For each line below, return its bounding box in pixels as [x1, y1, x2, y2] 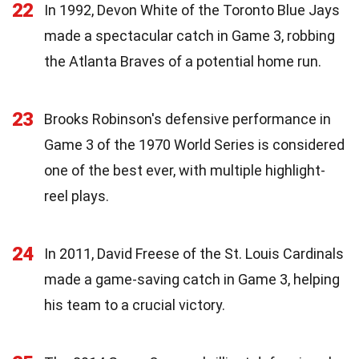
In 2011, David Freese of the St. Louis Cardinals [44, 244, 344, 262]
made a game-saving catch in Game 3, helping [44, 270, 340, 288]
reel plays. [44, 187, 109, 204]
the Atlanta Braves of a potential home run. [44, 52, 321, 70]
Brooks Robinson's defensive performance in [44, 110, 331, 127]
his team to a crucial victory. [44, 296, 225, 313]
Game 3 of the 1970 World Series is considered [44, 135, 345, 153]
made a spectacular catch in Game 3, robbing [44, 26, 335, 44]
